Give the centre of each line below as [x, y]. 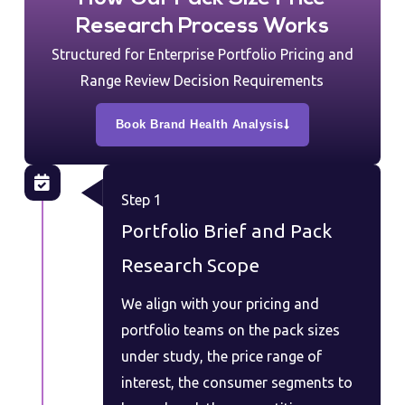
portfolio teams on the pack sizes [230, 330]
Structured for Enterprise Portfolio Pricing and [202, 54]
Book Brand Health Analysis [199, 124]
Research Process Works [202, 27]
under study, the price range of [221, 356]
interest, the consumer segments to [236, 382]
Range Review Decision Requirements [202, 80]
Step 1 [141, 199]
